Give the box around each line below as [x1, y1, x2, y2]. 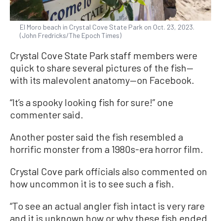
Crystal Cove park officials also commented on [10, 165, 207, 177]
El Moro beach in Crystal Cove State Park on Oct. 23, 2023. [20, 22, 194, 31]
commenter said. [10, 108, 83, 120]
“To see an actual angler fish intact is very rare [10, 199, 205, 212]
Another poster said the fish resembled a [10, 130, 183, 143]
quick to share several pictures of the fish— [10, 61, 193, 74]
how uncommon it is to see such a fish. [10, 177, 174, 189]
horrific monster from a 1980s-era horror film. [10, 143, 203, 155]
